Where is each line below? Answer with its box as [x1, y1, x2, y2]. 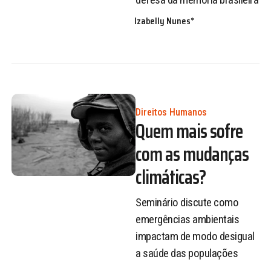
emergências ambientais [135, 212, 239, 227]
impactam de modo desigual [135, 229, 255, 244]
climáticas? [135, 162, 206, 192]
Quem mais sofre [135, 116, 243, 146]
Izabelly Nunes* [134, 13, 195, 29]
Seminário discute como [135, 195, 238, 210]
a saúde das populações [135, 246, 238, 261]
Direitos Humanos [135, 106, 207, 118]
